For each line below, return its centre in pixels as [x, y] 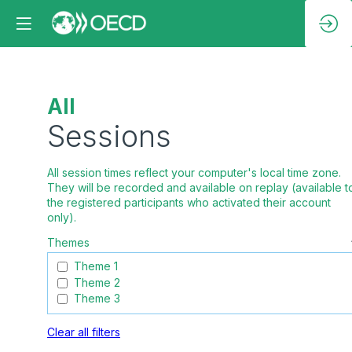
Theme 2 [97, 282]
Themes [68, 242]
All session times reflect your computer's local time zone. [194, 172]
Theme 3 [97, 298]
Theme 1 [96, 266]
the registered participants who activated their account [189, 202]
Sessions [109, 136]
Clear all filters [84, 332]
